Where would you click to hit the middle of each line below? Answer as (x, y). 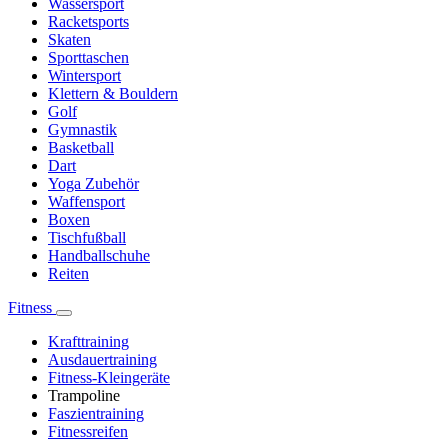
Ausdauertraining (102, 360)
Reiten (68, 274)
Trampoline (84, 396)
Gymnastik (82, 130)
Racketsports (88, 22)
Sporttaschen (88, 58)
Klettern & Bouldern (113, 94)
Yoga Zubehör (93, 184)
